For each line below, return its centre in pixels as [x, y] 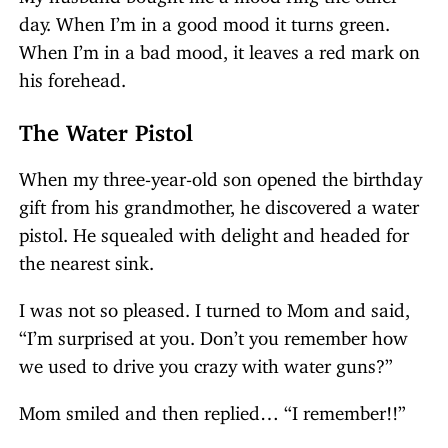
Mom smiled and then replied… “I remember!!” [212, 408]
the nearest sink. [86, 258]
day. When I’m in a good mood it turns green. [204, 19]
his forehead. [72, 75]
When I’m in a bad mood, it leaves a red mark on [219, 47]
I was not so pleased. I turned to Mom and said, [214, 305]
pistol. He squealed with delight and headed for [214, 230]
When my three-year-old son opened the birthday [220, 174]
